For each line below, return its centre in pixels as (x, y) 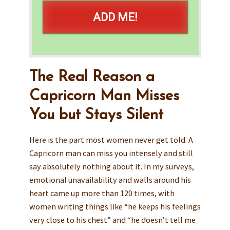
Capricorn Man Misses (104, 96)
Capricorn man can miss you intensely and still (111, 153)
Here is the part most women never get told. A (111, 139)
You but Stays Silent (96, 115)
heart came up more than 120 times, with (102, 193)
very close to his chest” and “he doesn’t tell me (112, 219)
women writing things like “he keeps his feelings (115, 206)
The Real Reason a (92, 77)
